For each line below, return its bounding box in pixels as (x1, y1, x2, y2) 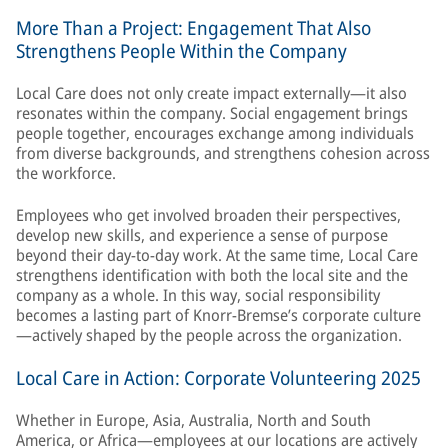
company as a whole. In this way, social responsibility (16, 284, 380, 306)
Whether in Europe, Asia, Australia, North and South (16, 409, 371, 431)
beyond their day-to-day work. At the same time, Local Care (16, 244, 418, 266)
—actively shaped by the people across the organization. (16, 324, 402, 346)
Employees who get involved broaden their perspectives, (16, 204, 401, 226)
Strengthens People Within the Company (16, 38, 347, 64)
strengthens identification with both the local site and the (16, 264, 408, 286)
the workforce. (16, 162, 116, 184)
